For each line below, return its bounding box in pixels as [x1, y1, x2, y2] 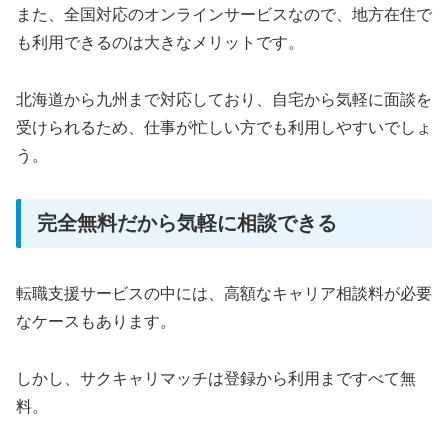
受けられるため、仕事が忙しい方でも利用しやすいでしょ [16, 118, 432, 136]
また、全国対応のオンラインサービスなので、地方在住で [16, 6, 432, 24]
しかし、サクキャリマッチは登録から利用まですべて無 [16, 369, 416, 387]
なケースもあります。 [16, 313, 176, 331]
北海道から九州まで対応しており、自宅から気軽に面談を [16, 90, 432, 108]
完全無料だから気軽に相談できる [37, 211, 337, 234]
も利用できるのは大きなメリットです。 [16, 34, 304, 52]
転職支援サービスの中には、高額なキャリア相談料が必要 [16, 285, 432, 303]
